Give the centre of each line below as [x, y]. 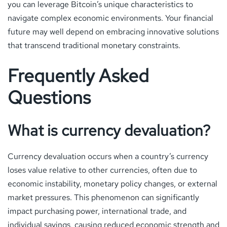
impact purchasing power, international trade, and [97, 211]
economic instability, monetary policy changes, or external [112, 183]
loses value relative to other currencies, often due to [102, 170]
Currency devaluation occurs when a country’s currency [108, 156]
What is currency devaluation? [109, 130]
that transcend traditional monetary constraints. [94, 45]
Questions [49, 97]
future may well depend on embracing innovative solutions [113, 31]
